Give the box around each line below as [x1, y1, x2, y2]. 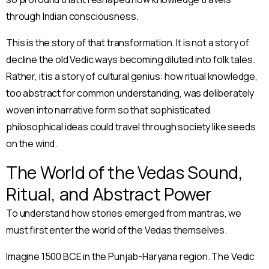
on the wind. [6, 137, 58, 151]
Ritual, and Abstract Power [6, 182, 211, 207]
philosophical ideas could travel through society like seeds [6, 120, 256, 134]
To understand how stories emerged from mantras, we [6, 207, 241, 220]
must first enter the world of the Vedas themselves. [6, 223, 227, 237]
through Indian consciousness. [6, 10, 139, 23]
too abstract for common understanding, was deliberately [6, 86, 255, 100]
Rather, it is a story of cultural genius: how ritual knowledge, [6, 70, 258, 83]
